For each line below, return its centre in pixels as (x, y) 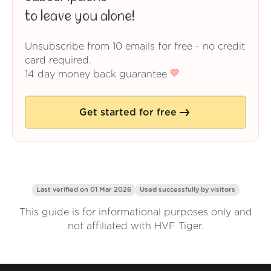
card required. (58, 61)
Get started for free (128, 112)
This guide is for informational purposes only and (135, 213)
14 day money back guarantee (97, 75)
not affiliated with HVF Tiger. (135, 227)
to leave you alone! (80, 17)
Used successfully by (175, 190)
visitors (223, 190)
